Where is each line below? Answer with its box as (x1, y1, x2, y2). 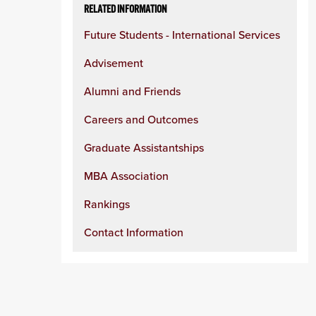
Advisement (84, 55, 143, 71)
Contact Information (84, 224, 183, 240)
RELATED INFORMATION (84, 3, 167, 16)
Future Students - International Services (84, 27, 280, 42)
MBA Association (84, 168, 169, 183)
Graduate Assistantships (84, 140, 204, 155)
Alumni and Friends (84, 83, 181, 99)
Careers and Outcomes (84, 111, 198, 127)
